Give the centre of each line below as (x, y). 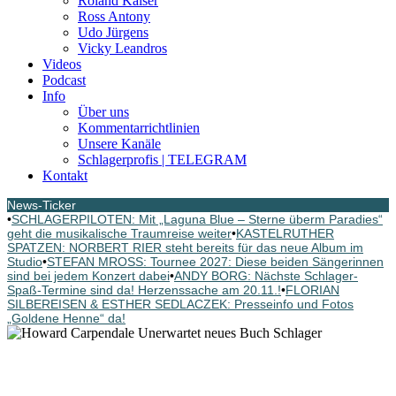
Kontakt (65, 175)
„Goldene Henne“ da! (66, 318)
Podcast (64, 80)
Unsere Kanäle (119, 144)
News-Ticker (42, 205)
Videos (62, 64)
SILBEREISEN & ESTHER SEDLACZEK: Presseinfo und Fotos (180, 304)
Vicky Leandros (122, 48)
